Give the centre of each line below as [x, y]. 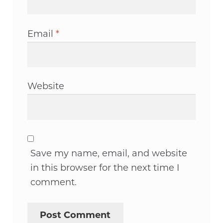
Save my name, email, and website [109, 154]
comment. [54, 183]
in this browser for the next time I [105, 168]
